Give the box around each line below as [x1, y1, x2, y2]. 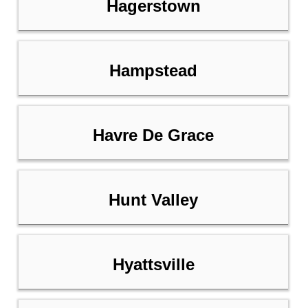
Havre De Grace [93, 126, 214, 145]
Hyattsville [112, 255, 195, 274]
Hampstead [109, 61, 197, 80]
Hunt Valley [109, 190, 198, 210]
